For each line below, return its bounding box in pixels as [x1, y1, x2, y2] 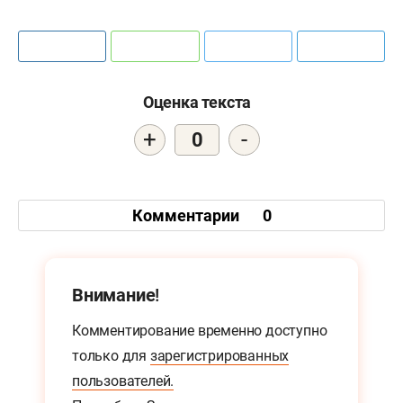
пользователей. [72, 372, 175, 390]
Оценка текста [142, 93, 252, 112]
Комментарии [131, 205, 243, 225]
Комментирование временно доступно [72, 322, 327, 340]
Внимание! [72, 284, 160, 307]
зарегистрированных [149, 347, 290, 365]
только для [72, 347, 150, 365]
